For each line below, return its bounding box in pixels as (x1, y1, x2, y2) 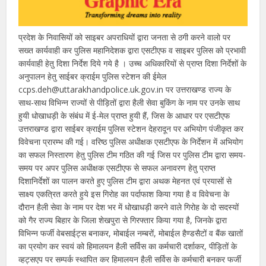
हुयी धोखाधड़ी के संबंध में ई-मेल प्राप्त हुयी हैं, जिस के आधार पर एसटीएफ (18, 109, 230, 121)
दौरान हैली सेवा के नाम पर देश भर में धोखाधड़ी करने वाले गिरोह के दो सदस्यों (18, 201, 239, 213)
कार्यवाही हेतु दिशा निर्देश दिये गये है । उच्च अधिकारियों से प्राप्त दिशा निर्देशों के (18, 57, 247, 69)
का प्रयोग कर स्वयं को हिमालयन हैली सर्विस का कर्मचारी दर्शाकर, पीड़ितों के (18, 240, 237, 252)
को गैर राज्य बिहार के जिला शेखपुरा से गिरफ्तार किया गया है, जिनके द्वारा (18, 214, 227, 226)
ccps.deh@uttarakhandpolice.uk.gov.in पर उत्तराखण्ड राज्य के (18, 83, 232, 95)
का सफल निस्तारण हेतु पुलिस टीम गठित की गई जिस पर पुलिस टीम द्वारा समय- (18, 148, 246, 160)
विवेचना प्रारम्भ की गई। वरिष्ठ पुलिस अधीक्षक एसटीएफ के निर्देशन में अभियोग (18, 135, 243, 147)
